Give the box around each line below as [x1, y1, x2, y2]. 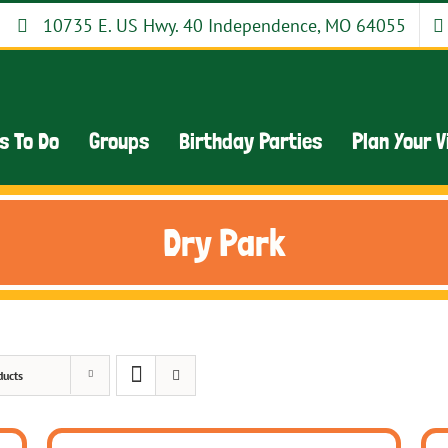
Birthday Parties [179, 126, 322, 154]
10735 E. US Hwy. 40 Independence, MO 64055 [43, 13, 406, 37]
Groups [89, 126, 149, 154]
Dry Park [162, 220, 286, 265]
